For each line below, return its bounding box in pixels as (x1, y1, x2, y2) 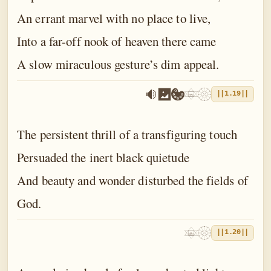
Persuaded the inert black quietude (17, 148, 189, 166)
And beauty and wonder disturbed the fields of (17, 171, 248, 189)
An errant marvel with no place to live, (17, 10, 211, 27)
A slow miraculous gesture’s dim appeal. (17, 56, 220, 73)
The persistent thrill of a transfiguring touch (17, 125, 237, 143)
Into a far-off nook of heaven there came (17, 33, 217, 50)
